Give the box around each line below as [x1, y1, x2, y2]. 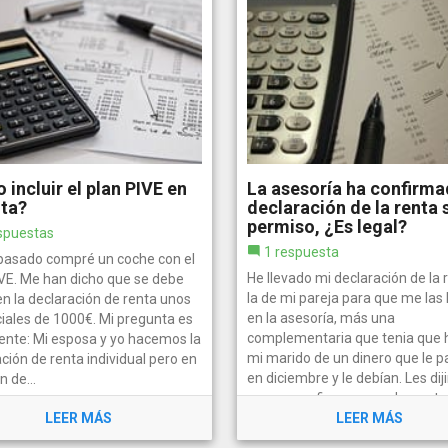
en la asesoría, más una [246, 309, 395, 326]
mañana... [246, 409, 309, 426]
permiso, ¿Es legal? [246, 215, 407, 237]
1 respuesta [263, 243, 339, 260]
